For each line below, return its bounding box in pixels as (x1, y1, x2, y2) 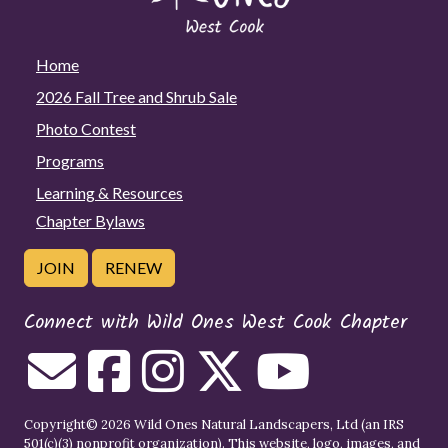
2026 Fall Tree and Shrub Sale (36, 86, 237, 106)
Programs (36, 150, 104, 170)
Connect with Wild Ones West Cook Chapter (24, 306, 407, 339)
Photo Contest (36, 118, 136, 138)
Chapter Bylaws (36, 210, 145, 230)
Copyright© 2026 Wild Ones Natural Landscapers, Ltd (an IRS (24, 415, 404, 433)
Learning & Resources (36, 182, 183, 202)
